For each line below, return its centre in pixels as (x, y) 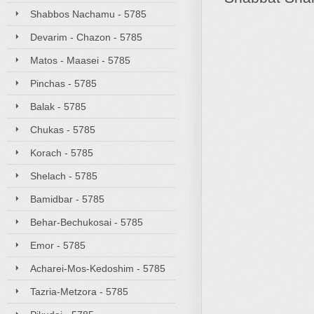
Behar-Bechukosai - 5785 (87, 222)
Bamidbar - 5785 (67, 199)
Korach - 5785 (62, 153)
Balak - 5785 (58, 107)
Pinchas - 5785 (63, 83)
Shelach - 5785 (64, 176)
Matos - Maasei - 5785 (80, 60)
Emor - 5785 (58, 245)
